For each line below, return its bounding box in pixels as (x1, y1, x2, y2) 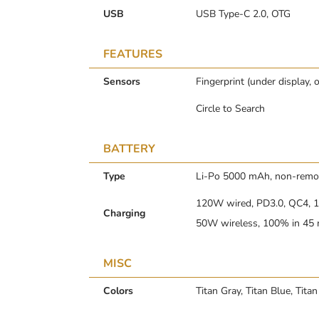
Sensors (103, 74, 140, 88)
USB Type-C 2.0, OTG (196, 6, 291, 21)
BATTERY (103, 140, 155, 157)
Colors (103, 283, 133, 298)
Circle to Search (196, 101, 265, 115)
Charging (103, 206, 145, 220)
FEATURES (103, 46, 162, 62)
